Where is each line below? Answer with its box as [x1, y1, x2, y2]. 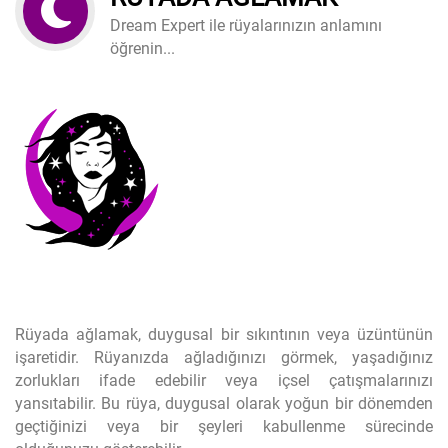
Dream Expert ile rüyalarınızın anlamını [110, 16, 382, 35]
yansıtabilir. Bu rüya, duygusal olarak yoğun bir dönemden [15, 394, 433, 413]
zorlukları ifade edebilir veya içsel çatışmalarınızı [15, 371, 433, 390]
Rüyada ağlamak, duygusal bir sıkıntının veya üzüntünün [15, 325, 433, 344]
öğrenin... [110, 39, 175, 58]
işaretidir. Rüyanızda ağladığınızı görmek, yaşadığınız [15, 348, 433, 367]
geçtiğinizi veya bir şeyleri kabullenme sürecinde [15, 417, 433, 436]
